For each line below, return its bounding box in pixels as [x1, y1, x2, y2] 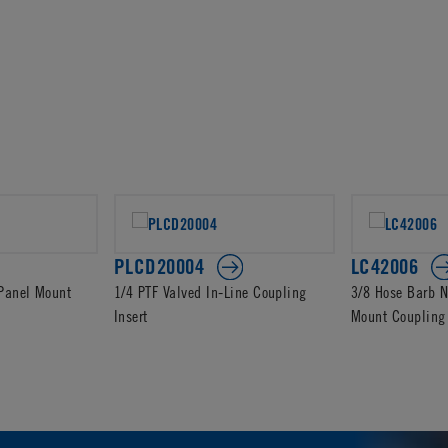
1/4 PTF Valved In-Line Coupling [114, 281, 307, 301]
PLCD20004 [114, 254, 205, 280]
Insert [114, 305, 148, 325]
